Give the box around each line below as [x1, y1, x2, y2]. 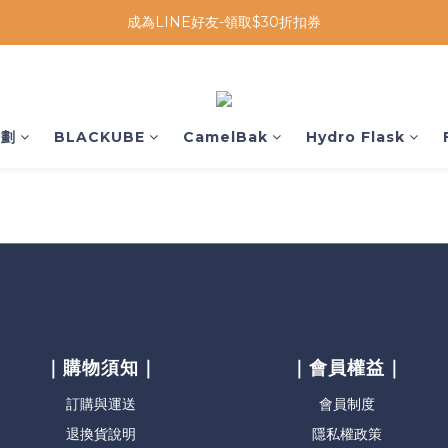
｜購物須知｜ [44, 357, 158, 379]
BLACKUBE [53, 128, 145, 146]
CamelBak [182, 128, 268, 146]
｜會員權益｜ [290, 357, 404, 379]
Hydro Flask [305, 128, 405, 146]
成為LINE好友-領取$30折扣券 [127, 13, 321, 31]
